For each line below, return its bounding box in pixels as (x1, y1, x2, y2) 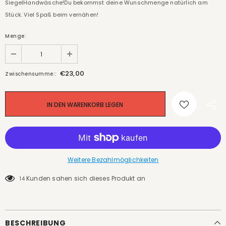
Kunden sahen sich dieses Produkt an (26, 174, 146, 183)
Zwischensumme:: (5, 70, 57, 78)
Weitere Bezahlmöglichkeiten (67, 155, 159, 164)
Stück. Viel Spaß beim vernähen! (5, 11, 99, 19)
